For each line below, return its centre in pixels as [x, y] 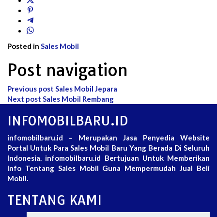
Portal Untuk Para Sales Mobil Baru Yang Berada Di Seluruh [108, 148]
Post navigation [68, 70]
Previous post [31, 89]
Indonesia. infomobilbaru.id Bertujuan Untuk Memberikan [108, 158]
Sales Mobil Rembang [77, 99]
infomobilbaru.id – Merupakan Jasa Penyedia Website [108, 138]
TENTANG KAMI [54, 200]
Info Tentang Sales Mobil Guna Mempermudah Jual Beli [108, 168]
